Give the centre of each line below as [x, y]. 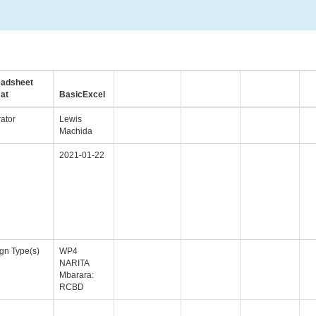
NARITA [74, 263]
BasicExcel [82, 95]
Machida [76, 131]
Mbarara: [77, 275]
